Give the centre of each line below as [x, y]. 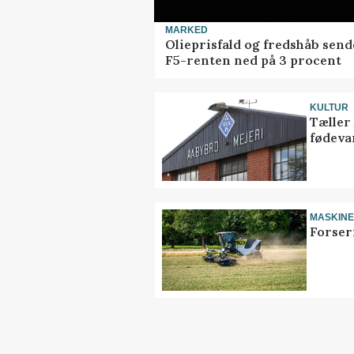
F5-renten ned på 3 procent [253, 60]
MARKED [186, 30]
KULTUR [330, 107]
